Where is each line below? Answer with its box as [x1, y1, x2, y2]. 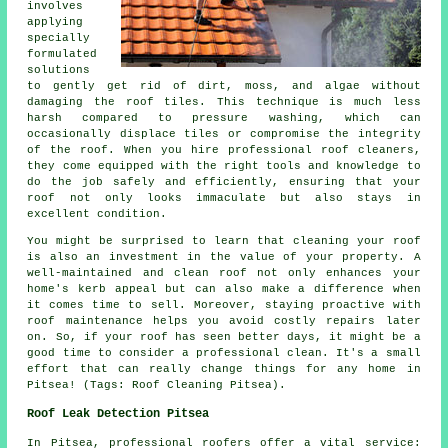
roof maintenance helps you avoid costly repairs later [27, 315, 421, 328]
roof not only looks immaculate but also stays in [27, 192, 421, 205]
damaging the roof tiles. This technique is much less [27, 96, 421, 109]
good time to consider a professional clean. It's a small [27, 347, 421, 360]
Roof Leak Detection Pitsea [27, 407, 210, 422]
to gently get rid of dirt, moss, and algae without [27, 80, 421, 93]
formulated [27, 48, 98, 61]
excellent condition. [27, 208, 168, 221]
